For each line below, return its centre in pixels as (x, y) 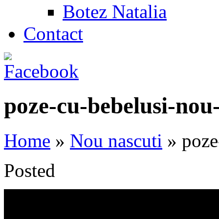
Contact (53, 33)
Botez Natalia (115, 11)
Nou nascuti (116, 140)
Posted (30, 170)
